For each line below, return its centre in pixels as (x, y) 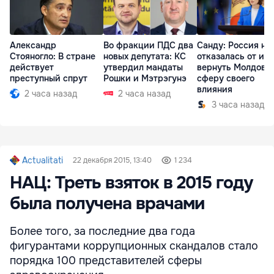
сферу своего (226, 78)
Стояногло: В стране (53, 56)
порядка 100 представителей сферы (106, 260)
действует (32, 67)
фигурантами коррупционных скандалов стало (134, 246)
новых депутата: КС (145, 56)
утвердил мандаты (143, 67)
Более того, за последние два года (102, 231)
